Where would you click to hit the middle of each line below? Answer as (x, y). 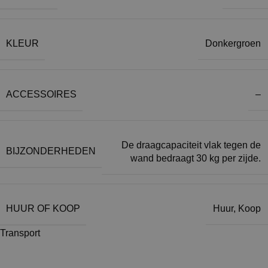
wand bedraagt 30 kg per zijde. (196, 158)
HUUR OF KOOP (43, 208)
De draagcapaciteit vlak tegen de (191, 145)
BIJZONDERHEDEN (51, 151)
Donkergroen (233, 44)
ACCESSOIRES (41, 94)
